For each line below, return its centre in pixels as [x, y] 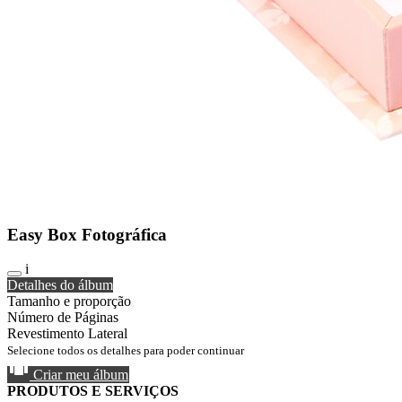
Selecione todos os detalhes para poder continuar [126, 351]
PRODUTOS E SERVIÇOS [93, 391]
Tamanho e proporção [69, 301]
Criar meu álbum [79, 375]
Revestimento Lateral [67, 334]
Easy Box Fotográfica [87, 234]
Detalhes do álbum [60, 285]
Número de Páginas [63, 318]
